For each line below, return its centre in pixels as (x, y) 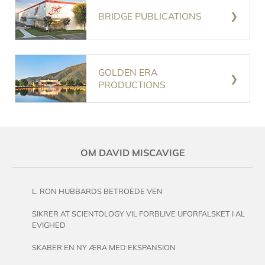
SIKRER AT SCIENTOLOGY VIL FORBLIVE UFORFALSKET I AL (138, 214)
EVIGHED (49, 225)
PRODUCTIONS (132, 85)
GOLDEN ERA (128, 72)
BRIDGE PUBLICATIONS (150, 16)
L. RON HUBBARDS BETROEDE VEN (97, 191)
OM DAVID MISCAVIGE (132, 153)
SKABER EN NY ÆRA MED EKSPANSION (104, 248)
